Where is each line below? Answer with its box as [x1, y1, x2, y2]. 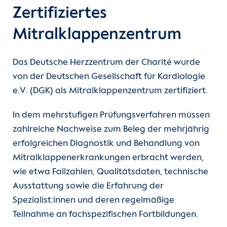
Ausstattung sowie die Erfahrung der [13, 181, 164, 191]
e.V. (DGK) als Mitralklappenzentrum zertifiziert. [13, 86, 208, 96]
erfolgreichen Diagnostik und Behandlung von [13, 138, 200, 148]
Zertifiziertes [13, 5, 107, 22]
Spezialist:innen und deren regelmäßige [13, 195, 174, 205]
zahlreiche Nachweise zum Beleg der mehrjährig [13, 124, 209, 134]
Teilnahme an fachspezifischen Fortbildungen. [13, 209, 198, 219]
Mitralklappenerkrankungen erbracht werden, [13, 153, 204, 163]
